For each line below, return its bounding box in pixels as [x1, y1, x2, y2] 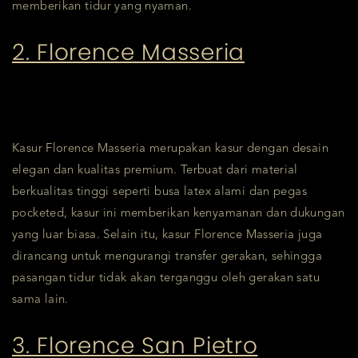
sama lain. [12, 293, 69, 306]
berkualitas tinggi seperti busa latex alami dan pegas [12, 185, 307, 198]
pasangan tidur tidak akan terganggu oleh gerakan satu [12, 272, 320, 284]
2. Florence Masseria [12, 36, 245, 68]
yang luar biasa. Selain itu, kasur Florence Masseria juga [12, 229, 323, 241]
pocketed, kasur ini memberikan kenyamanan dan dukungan [12, 207, 345, 220]
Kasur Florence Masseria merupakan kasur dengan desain [12, 142, 328, 155]
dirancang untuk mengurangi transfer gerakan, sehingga [12, 250, 322, 263]
